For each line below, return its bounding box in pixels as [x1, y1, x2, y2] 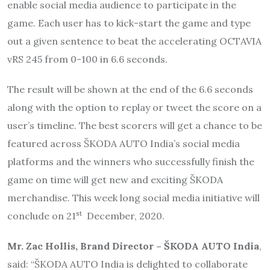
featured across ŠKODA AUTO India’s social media [7, 137, 240, 149]
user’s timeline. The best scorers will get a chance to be [7, 119, 262, 131]
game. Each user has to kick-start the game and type [7, 16, 251, 29]
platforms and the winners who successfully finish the [7, 155, 254, 168]
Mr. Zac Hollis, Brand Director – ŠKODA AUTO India [7, 239, 259, 252]
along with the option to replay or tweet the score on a [7, 101, 262, 113]
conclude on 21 [7, 209, 76, 222]
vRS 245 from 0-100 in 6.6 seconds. [7, 52, 168, 65]
